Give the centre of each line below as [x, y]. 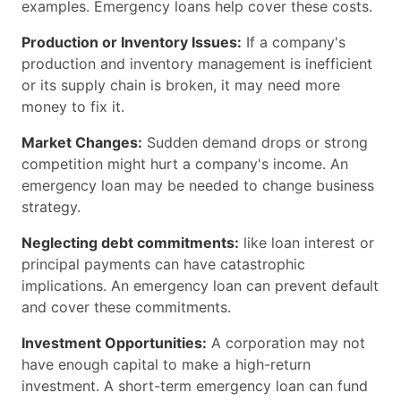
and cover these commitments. [126, 307]
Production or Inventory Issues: [132, 42]
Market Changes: [82, 142]
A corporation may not [286, 342]
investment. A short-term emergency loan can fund [195, 385]
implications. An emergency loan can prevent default [200, 285]
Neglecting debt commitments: [130, 242]
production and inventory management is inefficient [197, 63]
